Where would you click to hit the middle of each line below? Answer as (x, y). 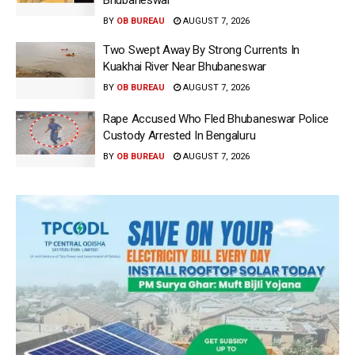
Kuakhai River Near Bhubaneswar (185, 67)
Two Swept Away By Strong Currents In (202, 50)
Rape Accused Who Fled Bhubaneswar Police (216, 118)
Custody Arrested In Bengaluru (179, 135)
